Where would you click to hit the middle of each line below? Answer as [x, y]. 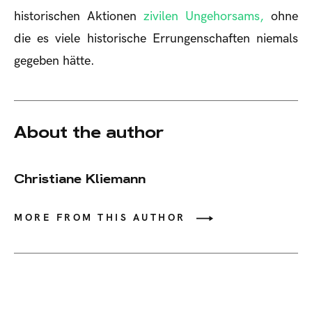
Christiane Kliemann [80, 179]
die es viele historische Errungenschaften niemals [156, 39]
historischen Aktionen [79, 17]
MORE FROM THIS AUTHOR [100, 218]
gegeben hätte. [54, 61]
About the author [89, 132]
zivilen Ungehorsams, [204, 17]
